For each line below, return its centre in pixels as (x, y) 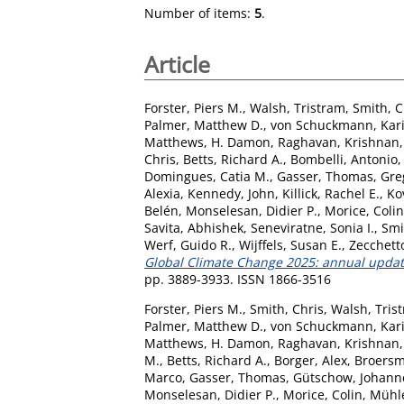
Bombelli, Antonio (344, 159)
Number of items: (199, 13)
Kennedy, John (231, 193)
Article (177, 64)
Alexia (162, 193)
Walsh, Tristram (298, 107)
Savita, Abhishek (194, 227)
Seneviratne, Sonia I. (312, 227)
